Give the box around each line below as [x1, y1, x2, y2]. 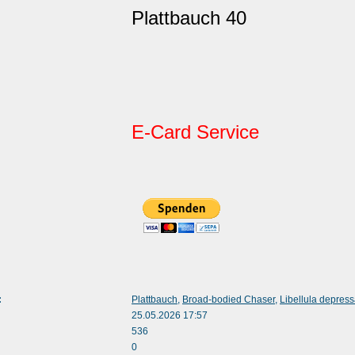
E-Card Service [132, 121, 259, 143]
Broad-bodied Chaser [182, 294, 275, 305]
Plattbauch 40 [132, 7, 246, 29]
